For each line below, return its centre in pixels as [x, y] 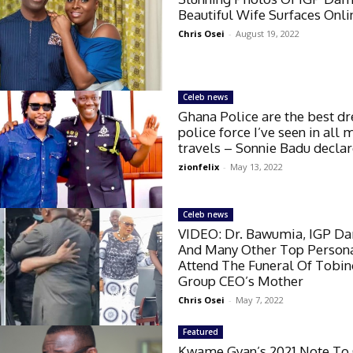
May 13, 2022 [257, 166]
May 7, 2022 [260, 299]
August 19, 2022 [268, 33]
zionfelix [199, 166]
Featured [201, 331]
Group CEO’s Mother [241, 281]
